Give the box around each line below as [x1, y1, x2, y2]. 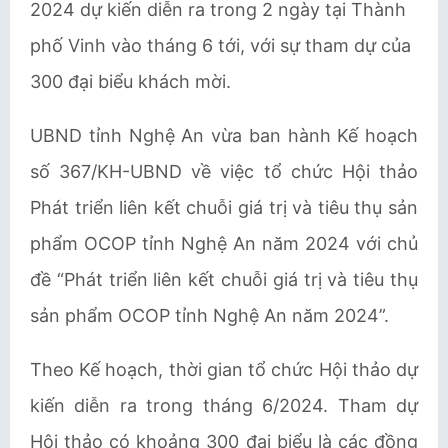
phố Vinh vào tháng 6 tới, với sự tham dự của [30, 35, 411, 56]
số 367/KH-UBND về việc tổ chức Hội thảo [30, 161, 418, 182]
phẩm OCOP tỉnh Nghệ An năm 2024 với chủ [30, 233, 418, 254]
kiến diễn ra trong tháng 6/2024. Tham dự [30, 395, 418, 416]
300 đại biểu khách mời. [30, 71, 231, 92]
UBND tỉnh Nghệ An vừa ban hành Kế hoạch [30, 125, 418, 146]
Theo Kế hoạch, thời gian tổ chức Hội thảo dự [30, 359, 418, 380]
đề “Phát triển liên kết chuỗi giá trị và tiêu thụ [30, 269, 418, 290]
